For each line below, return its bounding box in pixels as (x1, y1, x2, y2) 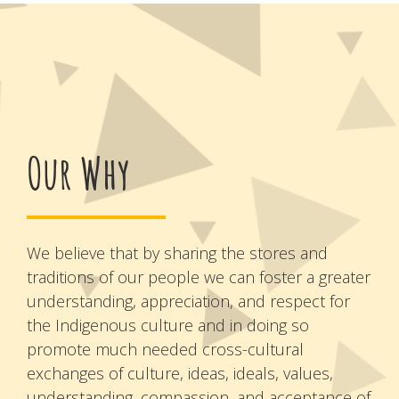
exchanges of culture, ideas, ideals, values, (27, 362, 333, 384)
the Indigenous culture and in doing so (27, 313, 309, 336)
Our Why (27, 155, 130, 201)
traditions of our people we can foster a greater (27, 265, 370, 288)
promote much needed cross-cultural (27, 338, 304, 360)
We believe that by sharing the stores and (27, 241, 328, 264)
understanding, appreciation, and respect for (27, 289, 350, 312)
